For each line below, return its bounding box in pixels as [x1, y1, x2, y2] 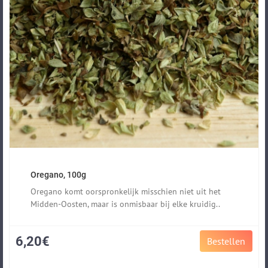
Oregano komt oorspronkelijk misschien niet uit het [31, 185, 221, 197]
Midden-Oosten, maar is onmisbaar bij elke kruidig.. [31, 198, 220, 209]
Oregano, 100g [31, 169, 86, 179]
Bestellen [207, 234, 245, 247]
